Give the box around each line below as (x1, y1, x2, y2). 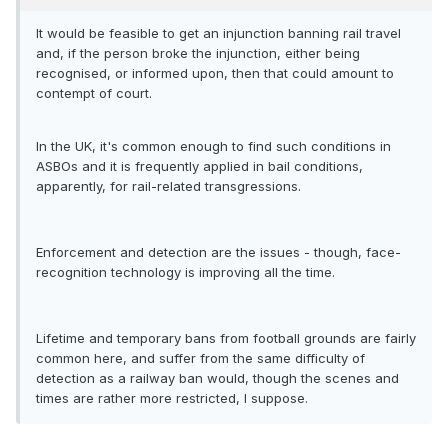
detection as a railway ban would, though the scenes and (36, 370, 399, 387)
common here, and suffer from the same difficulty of (36, 350, 365, 367)
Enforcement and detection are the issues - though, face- (36, 244, 401, 261)
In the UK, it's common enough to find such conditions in (36, 138, 391, 155)
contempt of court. (36, 85, 152, 102)
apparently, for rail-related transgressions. (36, 178, 301, 195)
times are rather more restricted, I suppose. (36, 390, 308, 407)
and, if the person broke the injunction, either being (36, 45, 360, 62)
